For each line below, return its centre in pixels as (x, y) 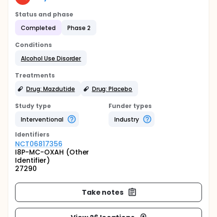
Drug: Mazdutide (51, 89)
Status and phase (44, 14)
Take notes (103, 192)
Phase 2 (79, 28)
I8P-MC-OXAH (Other (52, 152)
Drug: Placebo (112, 89)
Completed (38, 28)
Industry (127, 119)
